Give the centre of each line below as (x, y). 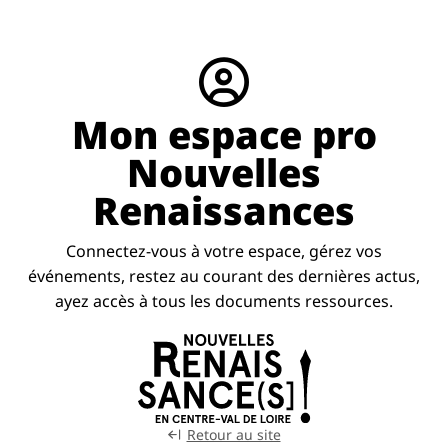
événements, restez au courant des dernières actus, (224, 276)
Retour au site (233, 434)
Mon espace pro (224, 134)
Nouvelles (224, 172)
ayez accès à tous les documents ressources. (224, 301)
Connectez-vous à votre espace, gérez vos (224, 251)
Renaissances (224, 210)
